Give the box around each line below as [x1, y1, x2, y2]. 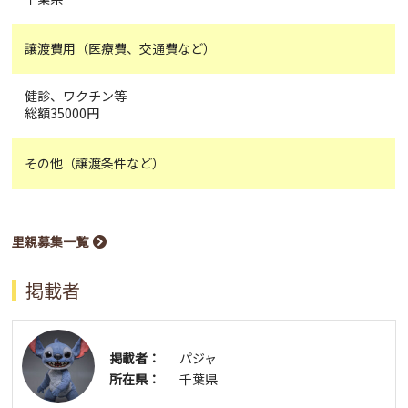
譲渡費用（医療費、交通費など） [25, 39, 217, 58]
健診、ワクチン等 [25, 87, 127, 106]
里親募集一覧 [12, 232, 89, 251]
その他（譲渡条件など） [25, 154, 166, 173]
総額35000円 [25, 104, 100, 123]
